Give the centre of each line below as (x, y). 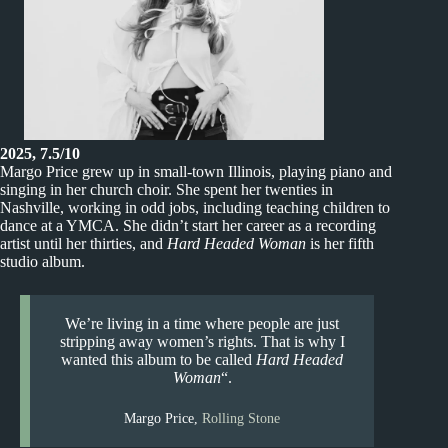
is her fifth (340, 243)
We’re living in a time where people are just (202, 323)
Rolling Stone (241, 418)
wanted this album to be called (159, 359)
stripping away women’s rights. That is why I (202, 341)
